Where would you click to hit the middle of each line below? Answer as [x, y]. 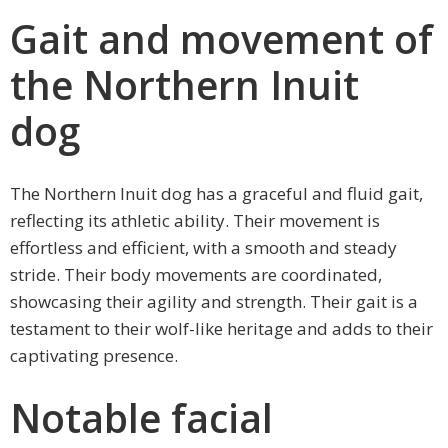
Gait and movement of [221, 38]
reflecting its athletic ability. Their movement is [195, 221]
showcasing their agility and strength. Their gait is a [214, 302]
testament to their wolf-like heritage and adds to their [221, 329]
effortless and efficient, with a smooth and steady [203, 248]
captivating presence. [94, 356]
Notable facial [141, 418]
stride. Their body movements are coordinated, [196, 275]
